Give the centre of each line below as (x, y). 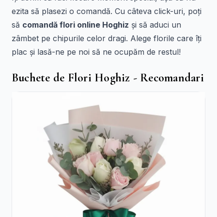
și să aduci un (155, 25)
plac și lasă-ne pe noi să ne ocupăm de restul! (96, 52)
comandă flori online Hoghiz (76, 25)
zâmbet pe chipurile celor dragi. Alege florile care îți (107, 38)
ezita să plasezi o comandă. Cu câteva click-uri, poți (107, 11)
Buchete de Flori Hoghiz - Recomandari (108, 78)
